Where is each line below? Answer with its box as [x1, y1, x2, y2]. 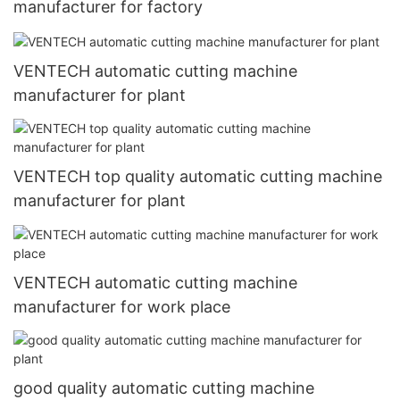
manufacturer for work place [13, 296, 230, 316]
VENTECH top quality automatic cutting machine [13, 167, 382, 187]
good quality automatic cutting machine [13, 378, 314, 397]
